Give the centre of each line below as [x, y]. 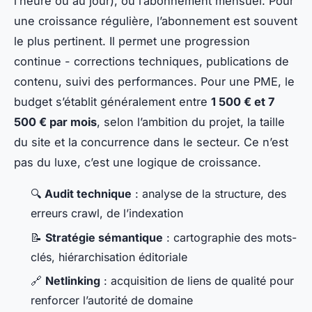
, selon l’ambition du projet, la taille [191, 122]
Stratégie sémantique [104, 237]
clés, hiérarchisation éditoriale [109, 257]
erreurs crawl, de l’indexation [107, 213]
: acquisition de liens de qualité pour [197, 281]
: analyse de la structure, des [209, 194]
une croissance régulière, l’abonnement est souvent [156, 21]
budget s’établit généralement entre [112, 102]
